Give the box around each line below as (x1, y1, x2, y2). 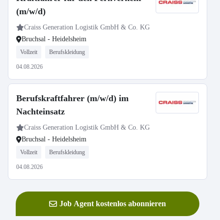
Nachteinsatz (16, 107, 65, 116)
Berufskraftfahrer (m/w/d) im (16, 93, 129, 103)
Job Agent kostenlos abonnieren (59, 199, 166, 208)
